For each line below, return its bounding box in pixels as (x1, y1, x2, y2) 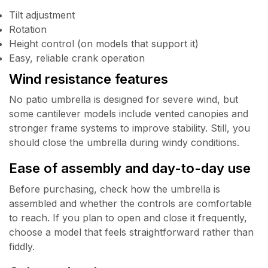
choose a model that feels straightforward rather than (9, 226, 254, 238)
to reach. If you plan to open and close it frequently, (9, 211, 247, 224)
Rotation (9, 23, 47, 35)
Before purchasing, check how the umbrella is (9, 182, 220, 195)
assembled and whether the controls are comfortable (9, 197, 252, 209)
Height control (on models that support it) (9, 37, 199, 50)
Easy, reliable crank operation (9, 51, 145, 64)
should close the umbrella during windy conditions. (9, 136, 239, 148)
